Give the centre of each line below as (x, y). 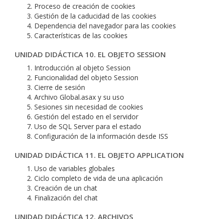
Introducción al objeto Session (82, 68)
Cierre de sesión (60, 87)
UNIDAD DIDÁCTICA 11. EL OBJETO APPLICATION (99, 155)
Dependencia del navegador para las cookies (105, 26)
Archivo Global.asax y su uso (79, 97)
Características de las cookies (81, 35)
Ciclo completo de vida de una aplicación (99, 178)
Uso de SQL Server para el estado (88, 126)
